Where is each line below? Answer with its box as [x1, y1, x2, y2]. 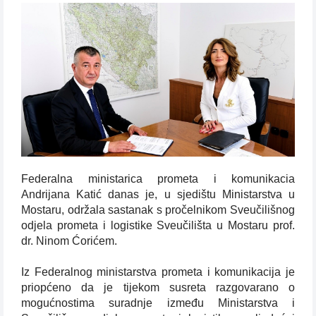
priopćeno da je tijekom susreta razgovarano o [21, 281, 295, 294]
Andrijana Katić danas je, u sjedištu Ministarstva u [21, 188, 295, 201]
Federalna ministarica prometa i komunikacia [21, 173, 295, 186]
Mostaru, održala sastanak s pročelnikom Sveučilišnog [21, 204, 295, 217]
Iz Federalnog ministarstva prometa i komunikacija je [21, 266, 295, 279]
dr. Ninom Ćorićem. [21, 235, 117, 248]
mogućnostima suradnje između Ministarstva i [21, 297, 295, 310]
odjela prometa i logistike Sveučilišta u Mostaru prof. [21, 219, 295, 232]
